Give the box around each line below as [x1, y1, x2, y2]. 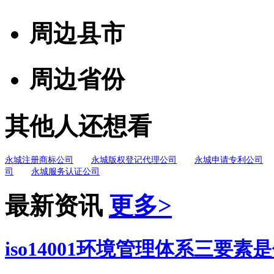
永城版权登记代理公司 [91, 155, 177, 165]
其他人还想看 [5, 112, 152, 140]
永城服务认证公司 [31, 167, 100, 177]
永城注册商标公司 [5, 155, 73, 165]
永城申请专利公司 [194, 155, 263, 165]
